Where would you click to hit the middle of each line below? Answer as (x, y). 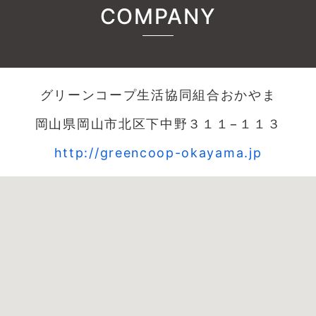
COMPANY (158, 16)
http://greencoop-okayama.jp (158, 152)
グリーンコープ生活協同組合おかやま (158, 95)
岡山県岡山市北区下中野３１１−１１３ (158, 123)
